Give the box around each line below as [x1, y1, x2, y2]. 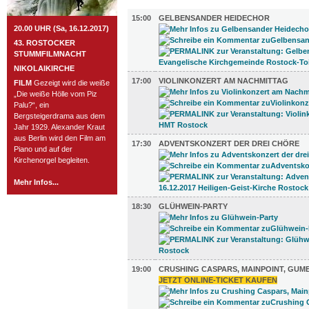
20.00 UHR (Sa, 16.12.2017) [14, 24, 109, 32]
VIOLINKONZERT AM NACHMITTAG [159, 77, 288, 85]
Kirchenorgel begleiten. [14, 156, 90, 164]
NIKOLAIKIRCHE [14, 64, 74, 72]
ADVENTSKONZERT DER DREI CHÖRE [159, 139, 299, 148]
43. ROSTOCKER [14, 39, 75, 47]
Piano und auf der [14, 145, 72, 153]
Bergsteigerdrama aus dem [14, 112, 105, 120]
